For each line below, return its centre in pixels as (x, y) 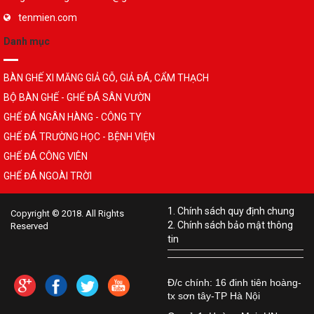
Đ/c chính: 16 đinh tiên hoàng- (234, 282)
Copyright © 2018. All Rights (67, 213)
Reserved (29, 226)
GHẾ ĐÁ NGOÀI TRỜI (48, 176)
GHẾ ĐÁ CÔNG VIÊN (46, 156)
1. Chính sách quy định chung (231, 211)
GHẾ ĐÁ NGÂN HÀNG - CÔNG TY (73, 117)
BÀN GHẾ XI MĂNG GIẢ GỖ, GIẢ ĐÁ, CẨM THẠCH (106, 77)
